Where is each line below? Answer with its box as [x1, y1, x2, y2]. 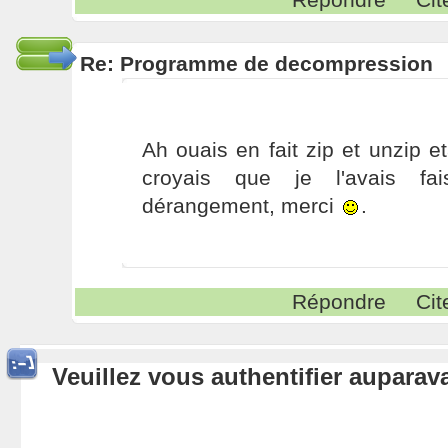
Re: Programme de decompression [79, 52, 433, 75]
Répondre [292, 290, 387, 313]
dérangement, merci [141, 194, 340, 217]
